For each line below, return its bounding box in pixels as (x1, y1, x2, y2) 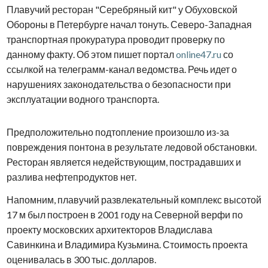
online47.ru (175, 48, 221, 60)
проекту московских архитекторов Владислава (6, 224, 212, 236)
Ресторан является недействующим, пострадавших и (6, 156, 241, 168)
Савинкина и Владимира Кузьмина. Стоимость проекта (6, 239, 248, 251)
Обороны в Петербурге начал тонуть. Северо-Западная (6, 19, 252, 31)
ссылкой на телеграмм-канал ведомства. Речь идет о (6, 63, 237, 75)
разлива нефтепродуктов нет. (6, 171, 136, 183)
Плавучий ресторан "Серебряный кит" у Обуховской (6, 4, 237, 16)
